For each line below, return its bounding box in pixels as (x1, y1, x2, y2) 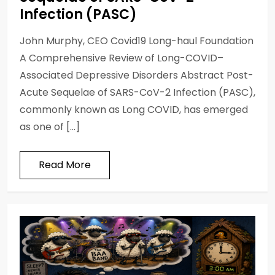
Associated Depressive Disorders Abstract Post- (20, 68, 254, 82)
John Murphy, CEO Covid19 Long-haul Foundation (20, 33, 254, 48)
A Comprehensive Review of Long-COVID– (20, 50, 223, 65)
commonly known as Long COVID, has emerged (20, 102, 248, 117)
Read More (39, 157, 91, 172)
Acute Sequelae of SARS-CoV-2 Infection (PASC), (20, 85, 255, 99)
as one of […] (20, 119, 80, 134)
